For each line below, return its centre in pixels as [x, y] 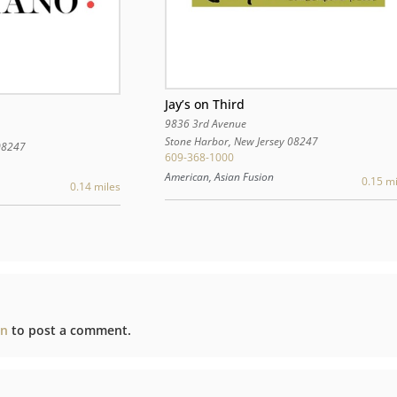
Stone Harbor [196, 141]
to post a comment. [70, 331]
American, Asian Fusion [219, 177]
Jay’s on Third [204, 104]
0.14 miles [95, 187]
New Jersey [259, 141]
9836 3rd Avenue [205, 123]
